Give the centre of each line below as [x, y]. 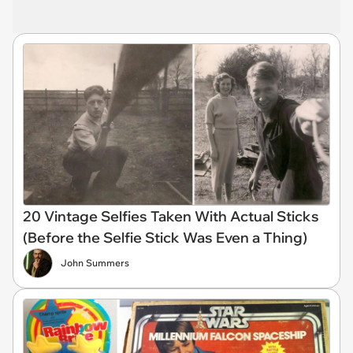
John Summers [95, 263]
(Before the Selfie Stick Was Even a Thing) [165, 238]
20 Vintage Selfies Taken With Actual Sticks [171, 217]
